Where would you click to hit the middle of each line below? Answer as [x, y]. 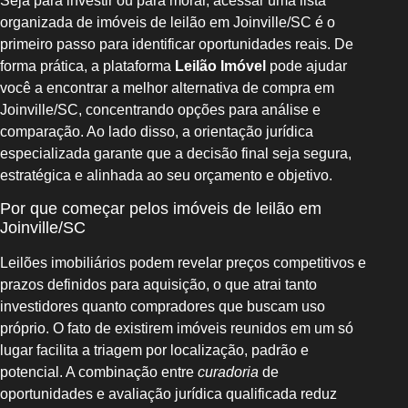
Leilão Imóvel [220, 66]
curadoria [228, 372]
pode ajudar [306, 66]
